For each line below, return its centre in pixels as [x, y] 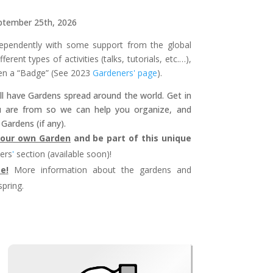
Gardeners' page [125, 73]
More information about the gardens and [100, 170]
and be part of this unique [131, 138]
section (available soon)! [62, 154]
